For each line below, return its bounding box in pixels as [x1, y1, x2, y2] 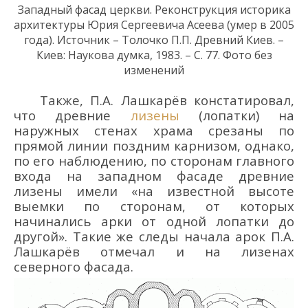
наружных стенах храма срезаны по [14, 122, 294, 140]
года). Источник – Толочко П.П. [24, 32, 195, 48]
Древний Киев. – [195, 32, 284, 48]
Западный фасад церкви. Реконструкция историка [17, 2, 291, 18]
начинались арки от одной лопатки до [14, 212, 294, 230]
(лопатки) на [179, 107, 294, 124]
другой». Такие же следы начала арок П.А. [14, 228, 294, 245]
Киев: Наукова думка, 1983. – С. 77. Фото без [36, 47, 272, 63]
